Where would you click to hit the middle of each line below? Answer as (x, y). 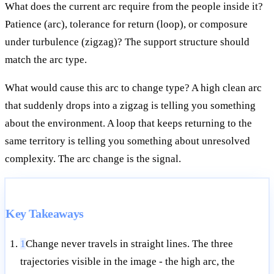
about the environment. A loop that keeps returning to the (128, 124)
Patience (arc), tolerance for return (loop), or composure (126, 24)
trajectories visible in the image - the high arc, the (128, 262)
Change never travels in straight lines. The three (129, 244)
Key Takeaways (45, 214)
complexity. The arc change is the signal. (93, 159)
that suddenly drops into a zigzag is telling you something (130, 106)
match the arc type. (46, 60)
